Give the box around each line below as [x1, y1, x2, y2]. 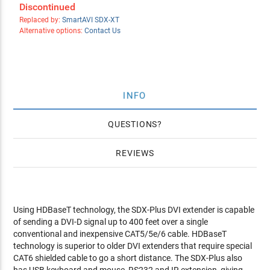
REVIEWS [116, 148, 154, 158]
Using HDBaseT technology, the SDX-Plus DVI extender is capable [13, 205, 255, 215]
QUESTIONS [107, 119, 158, 129]
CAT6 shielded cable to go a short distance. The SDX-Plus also [13, 253, 243, 263]
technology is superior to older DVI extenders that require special [13, 241, 253, 251]
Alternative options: [19, 27, 84, 35]
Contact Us [84, 27, 121, 35]
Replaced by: [19, 16, 62, 24]
